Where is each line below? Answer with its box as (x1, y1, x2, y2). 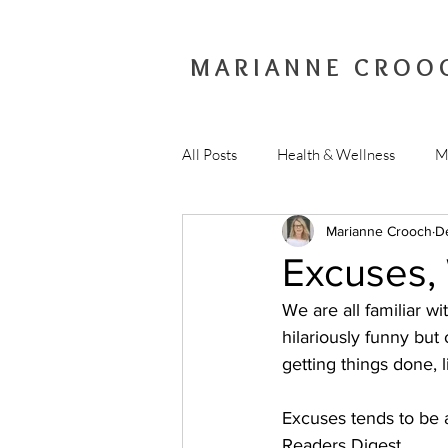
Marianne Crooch (326, 222, 432, 239)
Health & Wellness (277, 144, 395, 164)
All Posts (182, 144, 237, 164)
